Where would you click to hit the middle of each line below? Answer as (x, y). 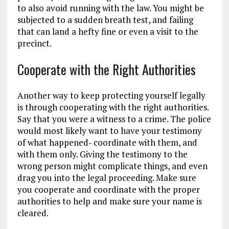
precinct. (34, 43)
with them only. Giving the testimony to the (102, 154)
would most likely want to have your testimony (109, 131)
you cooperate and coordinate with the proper (108, 189)
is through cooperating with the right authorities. (113, 107)
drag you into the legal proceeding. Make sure (107, 178)
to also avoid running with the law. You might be (110, 8)
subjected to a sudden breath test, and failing (105, 20)
